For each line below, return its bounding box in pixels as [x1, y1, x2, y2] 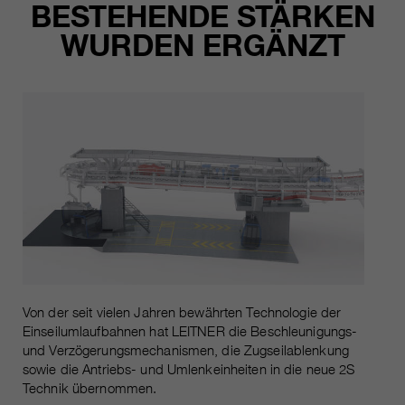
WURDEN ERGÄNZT [60, 26, 345, 63]
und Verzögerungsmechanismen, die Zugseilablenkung [23, 341, 349, 359]
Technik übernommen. [23, 379, 157, 397]
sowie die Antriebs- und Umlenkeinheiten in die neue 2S [23, 360, 355, 378]
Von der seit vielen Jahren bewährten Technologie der [23, 303, 342, 321]
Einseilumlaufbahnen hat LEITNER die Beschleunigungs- [23, 322, 358, 340]
